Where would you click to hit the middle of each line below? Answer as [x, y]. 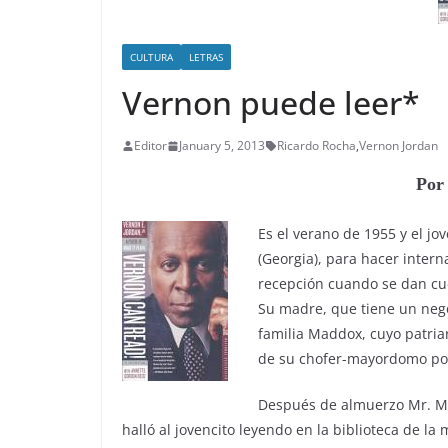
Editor [150, 145]
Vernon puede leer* [271, 102]
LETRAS [206, 57]
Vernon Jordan [398, 145]
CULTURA [151, 57]
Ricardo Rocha [316, 145]
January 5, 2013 [222, 145]
